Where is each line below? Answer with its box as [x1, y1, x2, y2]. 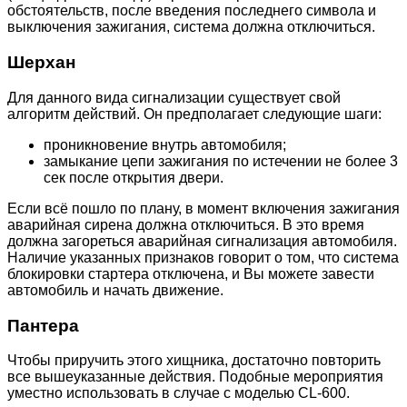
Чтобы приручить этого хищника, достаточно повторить [7, 352, 381, 369]
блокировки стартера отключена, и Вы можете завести [7, 265, 374, 282]
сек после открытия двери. [44, 169, 223, 185]
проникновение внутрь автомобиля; [44, 136, 286, 153]
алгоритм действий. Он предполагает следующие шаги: [7, 105, 382, 122]
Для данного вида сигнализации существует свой [7, 89, 341, 105]
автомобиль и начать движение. [7, 282, 223, 298]
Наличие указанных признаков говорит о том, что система [7, 249, 399, 265]
